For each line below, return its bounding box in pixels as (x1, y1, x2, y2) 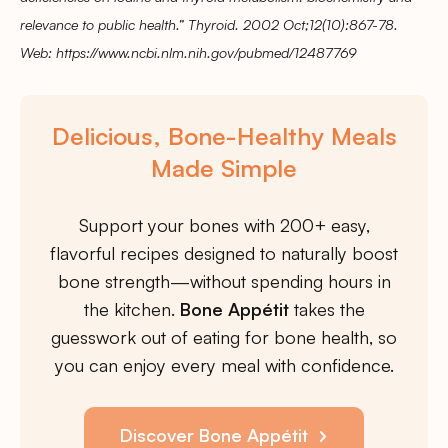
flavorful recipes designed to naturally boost (50, 241, 398, 264)
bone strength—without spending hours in (57, 269, 391, 292)
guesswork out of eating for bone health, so (51, 325, 397, 348)
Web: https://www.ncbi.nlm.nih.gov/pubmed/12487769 (20, 42, 357, 61)
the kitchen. (83, 297, 180, 320)
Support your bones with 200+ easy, (78, 213, 370, 236)
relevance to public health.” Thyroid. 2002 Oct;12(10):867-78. (20, 14, 398, 33)
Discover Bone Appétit (119, 423, 313, 446)
